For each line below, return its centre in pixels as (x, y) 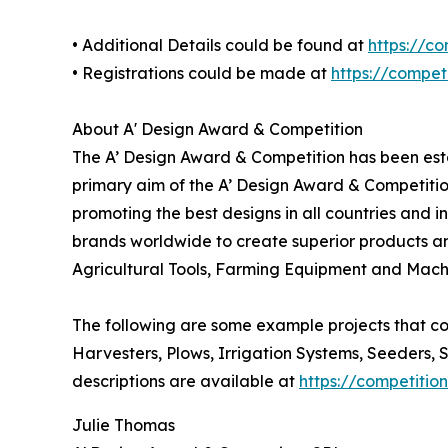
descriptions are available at (185, 380)
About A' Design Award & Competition (217, 128)
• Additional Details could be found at (220, 44)
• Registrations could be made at (201, 72)
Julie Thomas (123, 424)
